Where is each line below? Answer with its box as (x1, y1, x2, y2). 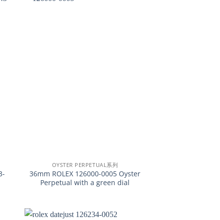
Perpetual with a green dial (40, 178, 130, 188)
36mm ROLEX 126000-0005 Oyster (29, 169, 140, 179)
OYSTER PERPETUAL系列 (52, 161, 118, 169)
